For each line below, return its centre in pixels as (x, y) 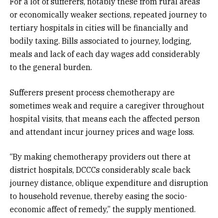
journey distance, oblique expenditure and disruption (109, 183)
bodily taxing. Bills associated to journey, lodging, (100, 41)
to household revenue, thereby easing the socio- (99, 196)
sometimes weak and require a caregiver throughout (107, 105)
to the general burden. (51, 67)
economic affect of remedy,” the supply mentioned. (103, 209)
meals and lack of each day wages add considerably (105, 54)
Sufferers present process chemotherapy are (92, 92)
